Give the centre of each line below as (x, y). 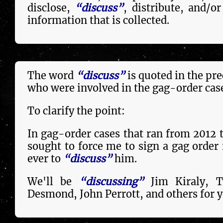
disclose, (51, 7)
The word (52, 75)
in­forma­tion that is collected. (98, 20)
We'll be (53, 181)
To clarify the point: (76, 111)
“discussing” (111, 181)
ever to (45, 158)
